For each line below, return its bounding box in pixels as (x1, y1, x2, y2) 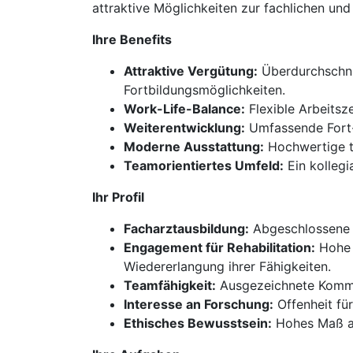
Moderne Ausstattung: (124, 139, 264, 154)
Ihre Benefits (92, 32, 172, 47)
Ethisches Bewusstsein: (124, 315, 272, 331)
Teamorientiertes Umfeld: (124, 158, 284, 173)
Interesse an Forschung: (124, 296, 273, 312)
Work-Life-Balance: (124, 101, 245, 117)
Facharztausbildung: (124, 221, 249, 236)
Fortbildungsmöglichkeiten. (124, 82, 285, 98)
